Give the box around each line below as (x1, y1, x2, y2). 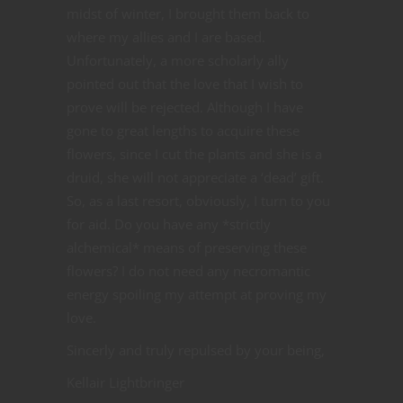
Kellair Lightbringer (67, 372, 184, 391)
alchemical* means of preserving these (67, 237, 307, 256)
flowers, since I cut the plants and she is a (67, 144, 322, 163)
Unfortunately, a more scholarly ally (67, 50, 289, 69)
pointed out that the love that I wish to (67, 74, 303, 93)
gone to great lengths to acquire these (67, 121, 300, 139)
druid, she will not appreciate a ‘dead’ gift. (67, 167, 324, 186)
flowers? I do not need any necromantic (67, 261, 310, 280)
